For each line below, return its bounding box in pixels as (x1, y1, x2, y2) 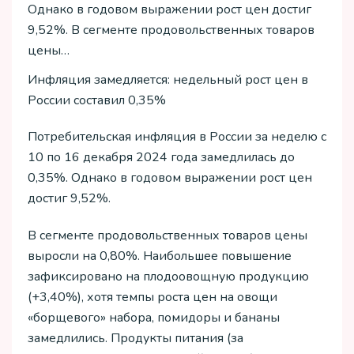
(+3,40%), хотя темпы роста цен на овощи (28, 288, 277, 307)
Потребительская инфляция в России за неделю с (28, 128, 326, 146)
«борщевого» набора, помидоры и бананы (28, 309, 280, 327)
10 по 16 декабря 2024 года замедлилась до (28, 149, 295, 167)
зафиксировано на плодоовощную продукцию (28, 268, 309, 286)
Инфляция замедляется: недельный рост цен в (28, 70, 308, 88)
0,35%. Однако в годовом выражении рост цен (28, 169, 312, 187)
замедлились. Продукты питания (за (28, 330, 243, 348)
